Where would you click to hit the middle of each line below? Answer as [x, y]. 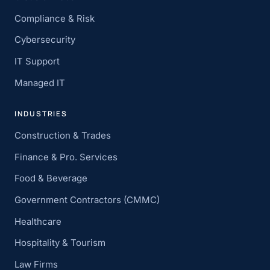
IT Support [37, 61]
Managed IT [40, 83]
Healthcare [38, 221]
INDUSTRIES [41, 114]
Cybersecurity [45, 40]
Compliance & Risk [55, 18]
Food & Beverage [51, 178]
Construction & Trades [63, 136]
